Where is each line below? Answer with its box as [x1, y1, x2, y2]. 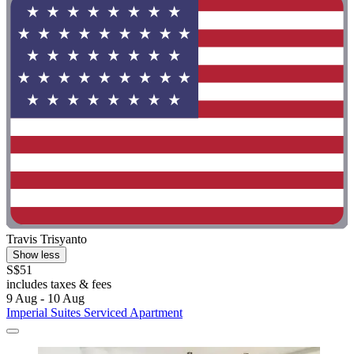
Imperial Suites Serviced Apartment [6, 305, 183, 319]
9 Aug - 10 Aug [6, 291, 85, 305]
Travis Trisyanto [6, 232, 87, 246]
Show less [13, 248, 60, 261]
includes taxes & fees [6, 277, 111, 291]
